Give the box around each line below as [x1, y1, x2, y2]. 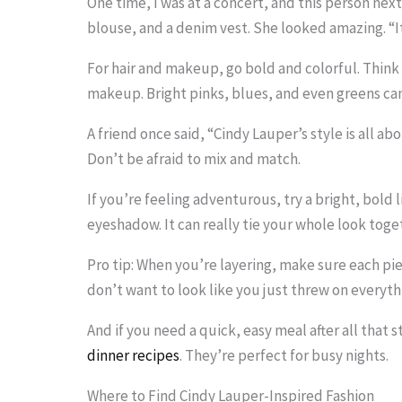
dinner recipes [87, 345, 180, 365]
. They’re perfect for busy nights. [179, 345, 389, 365]
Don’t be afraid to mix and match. [87, 148, 301, 169]
